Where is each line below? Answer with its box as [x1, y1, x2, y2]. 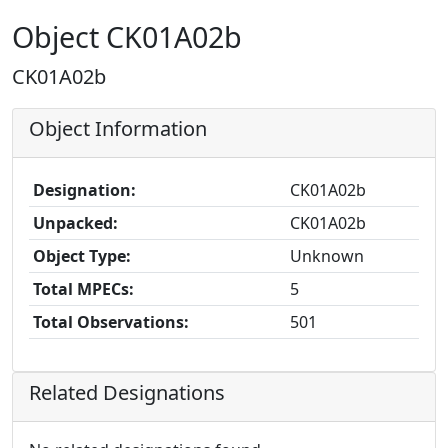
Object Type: [33, 245, 131, 267]
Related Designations [29, 379, 225, 406]
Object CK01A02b [12, 17, 242, 56]
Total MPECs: [33, 278, 134, 300]
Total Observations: [33, 311, 189, 333]
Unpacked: [33, 212, 118, 234]
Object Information [29, 115, 207, 142]
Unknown [290, 245, 364, 267]
